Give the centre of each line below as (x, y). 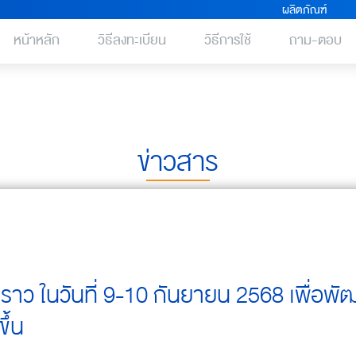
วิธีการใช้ (228, 40)
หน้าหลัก (37, 40)
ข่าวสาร (178, 162)
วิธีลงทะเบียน (132, 40)
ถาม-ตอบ (316, 40)
